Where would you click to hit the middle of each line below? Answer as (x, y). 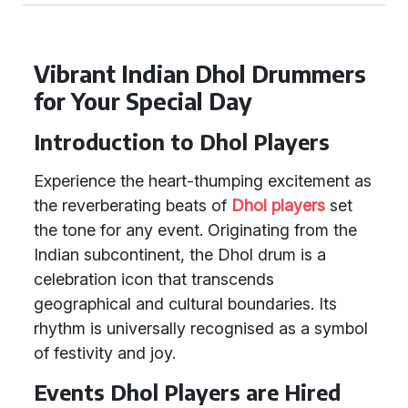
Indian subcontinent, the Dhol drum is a (180, 255)
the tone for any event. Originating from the (195, 230)
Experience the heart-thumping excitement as (203, 181)
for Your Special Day (143, 101)
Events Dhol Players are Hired (187, 392)
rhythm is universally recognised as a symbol (201, 328)
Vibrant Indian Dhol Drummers (200, 74)
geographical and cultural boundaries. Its (185, 304)
